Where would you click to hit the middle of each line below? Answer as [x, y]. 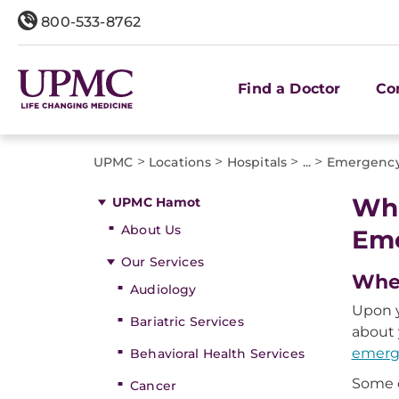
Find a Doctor [289, 88]
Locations [180, 162]
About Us [151, 230]
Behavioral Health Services [217, 354]
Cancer [153, 386]
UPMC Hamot [157, 202]
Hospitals [257, 162]
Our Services [163, 262]
